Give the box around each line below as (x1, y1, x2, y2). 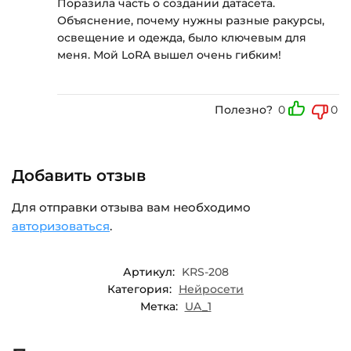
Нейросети (179, 281, 244, 296)
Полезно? (215, 103, 273, 118)
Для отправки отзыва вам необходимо (12, 200, 251, 215)
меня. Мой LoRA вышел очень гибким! (57, 47, 281, 62)
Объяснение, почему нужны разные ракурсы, (57, 13, 324, 27)
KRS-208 (181, 264, 229, 279)
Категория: (107, 281, 175, 296)
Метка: (139, 299, 181, 313)
